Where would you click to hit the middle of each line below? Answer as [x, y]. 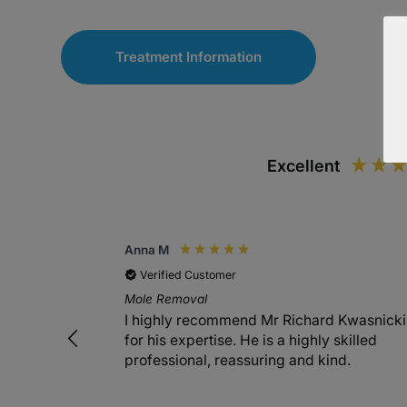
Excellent [304, 166]
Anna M [147, 249]
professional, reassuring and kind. [238, 361]
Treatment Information [189, 57]
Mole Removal [166, 298]
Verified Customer [189, 274]
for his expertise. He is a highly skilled [251, 341]
